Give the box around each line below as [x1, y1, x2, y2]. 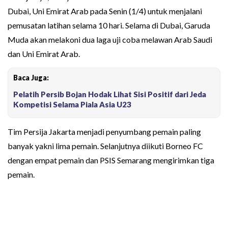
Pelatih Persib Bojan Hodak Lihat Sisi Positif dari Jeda [13, 89, 206, 99]
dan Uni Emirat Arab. [8, 48, 80, 59]
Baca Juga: [13, 73, 49, 82]
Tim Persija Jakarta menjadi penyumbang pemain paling [8, 126, 201, 136]
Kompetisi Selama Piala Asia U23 [13, 99, 131, 109]
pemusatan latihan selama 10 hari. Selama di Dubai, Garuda [8, 20, 210, 30]
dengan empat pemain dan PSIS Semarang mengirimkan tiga [8, 155, 214, 165]
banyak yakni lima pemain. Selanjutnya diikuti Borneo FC [8, 140, 203, 151]
